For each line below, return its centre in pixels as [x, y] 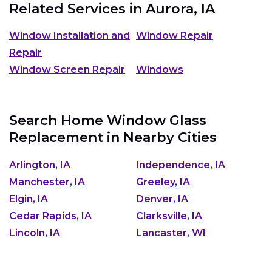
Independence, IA [181, 165]
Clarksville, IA [169, 216]
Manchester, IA [47, 182]
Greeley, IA [163, 182]
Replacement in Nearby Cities [113, 138]
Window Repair [175, 36]
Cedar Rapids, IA [50, 216]
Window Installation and [70, 36]
